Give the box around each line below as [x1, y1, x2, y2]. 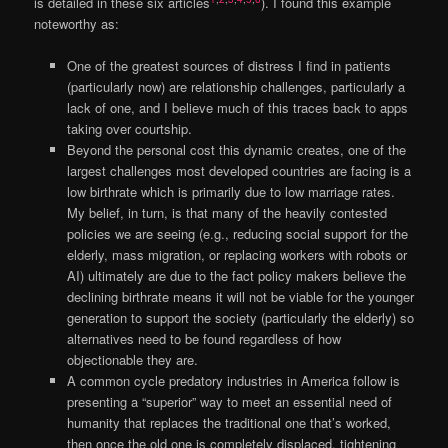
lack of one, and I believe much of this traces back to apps [66, 98, 408, 118]
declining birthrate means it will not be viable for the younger [66, 287, 414, 307]
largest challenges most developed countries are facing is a [66, 161, 411, 181]
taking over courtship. [66, 119, 192, 139]
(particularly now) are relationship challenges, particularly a [66, 77, 405, 97]
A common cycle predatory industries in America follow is [66, 371, 400, 391]
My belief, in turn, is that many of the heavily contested [66, 203, 387, 223]
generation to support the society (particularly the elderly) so [66, 308, 414, 328]
